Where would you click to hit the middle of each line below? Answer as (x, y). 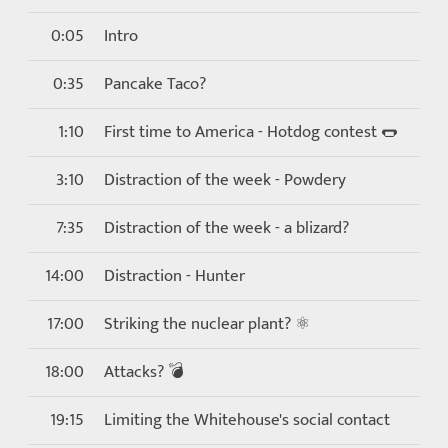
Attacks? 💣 (144, 372)
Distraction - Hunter (174, 276)
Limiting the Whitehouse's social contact (247, 420)
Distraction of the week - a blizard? (226, 228)
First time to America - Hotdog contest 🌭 (251, 132)
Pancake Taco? (155, 84)
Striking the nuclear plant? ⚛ (207, 324)
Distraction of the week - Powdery (225, 180)
